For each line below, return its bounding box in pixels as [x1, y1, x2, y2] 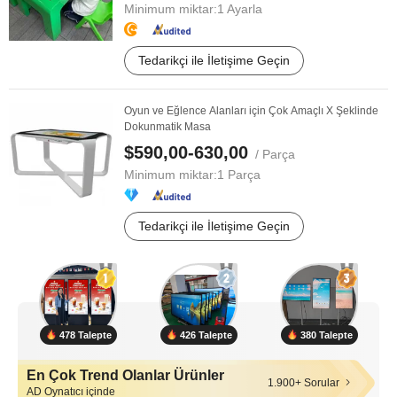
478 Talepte [58, 329, 112, 340]
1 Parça [217, 167, 261, 182]
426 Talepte [179, 329, 232, 340]
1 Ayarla [217, 2, 262, 16]
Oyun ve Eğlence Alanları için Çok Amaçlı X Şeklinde [124, 105, 378, 117]
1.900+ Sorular [268, 377, 339, 389]
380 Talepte [300, 329, 353, 340]
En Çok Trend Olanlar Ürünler [27, 368, 224, 383]
